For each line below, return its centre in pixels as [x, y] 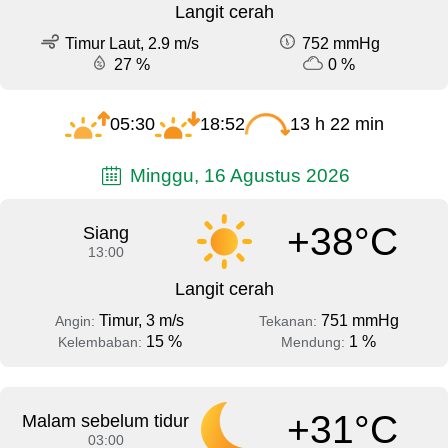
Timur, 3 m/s [141, 321]
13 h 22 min [336, 124]
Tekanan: [289, 321]
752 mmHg [341, 44]
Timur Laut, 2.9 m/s [132, 44]
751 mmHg [359, 321]
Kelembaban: [101, 342]
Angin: [77, 321]
